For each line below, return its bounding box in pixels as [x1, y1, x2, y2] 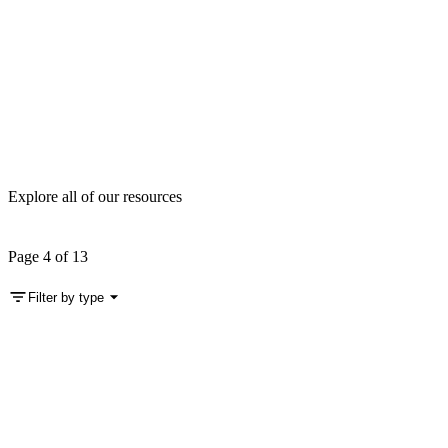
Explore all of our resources [8, 188, 182, 206]
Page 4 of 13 [8, 248, 88, 266]
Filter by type [28, 289, 104, 305]
